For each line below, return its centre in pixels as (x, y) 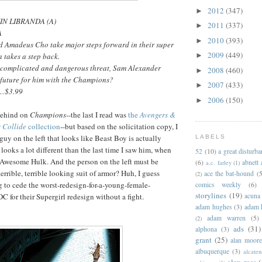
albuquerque (212, 251)
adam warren (226, 218)
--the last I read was (97, 115)
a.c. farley (218, 162)
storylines (211, 195)
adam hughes (214, 206)
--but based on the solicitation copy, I (119, 127)
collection (43, 127)
